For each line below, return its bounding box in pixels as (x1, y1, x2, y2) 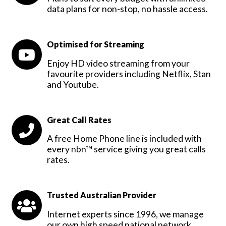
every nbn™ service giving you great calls (47, 144, 206, 155)
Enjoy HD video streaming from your (47, 58, 190, 69)
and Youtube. (47, 79, 99, 90)
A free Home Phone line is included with (47, 133, 202, 144)
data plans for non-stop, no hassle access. (47, 4, 208, 15)
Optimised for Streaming (47, 39, 144, 49)
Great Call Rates (47, 115, 111, 125)
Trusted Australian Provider (47, 190, 156, 200)
